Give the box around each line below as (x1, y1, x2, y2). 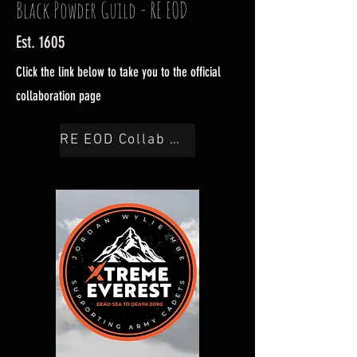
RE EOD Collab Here (170, 131, 180, 149)
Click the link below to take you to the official (16, 63, 221, 80)
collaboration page (16, 87, 101, 104)
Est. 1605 (16, 31, 65, 52)
